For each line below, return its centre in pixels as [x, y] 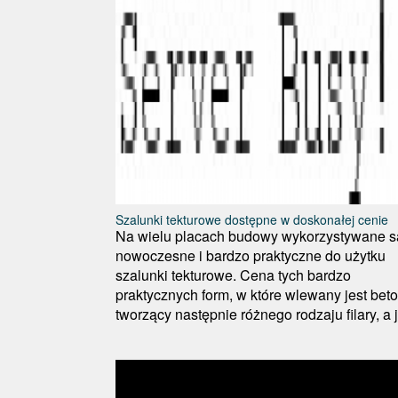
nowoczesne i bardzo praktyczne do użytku [251, 255]
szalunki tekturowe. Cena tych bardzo [233, 275]
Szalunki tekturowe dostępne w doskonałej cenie [252, 219]
